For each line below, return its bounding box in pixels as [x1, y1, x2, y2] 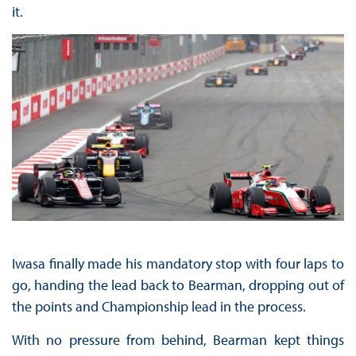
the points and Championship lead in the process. [11, 297, 306, 316]
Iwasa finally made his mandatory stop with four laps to [11, 254, 345, 273]
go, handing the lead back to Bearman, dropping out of [11, 276, 345, 295]
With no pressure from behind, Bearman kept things [11, 331, 345, 350]
